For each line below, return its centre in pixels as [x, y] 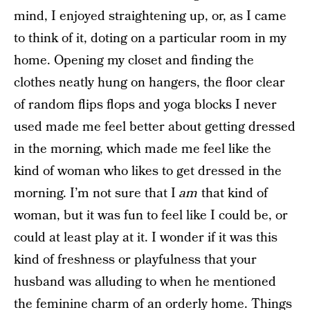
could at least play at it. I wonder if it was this [146, 238]
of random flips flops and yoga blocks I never [145, 105]
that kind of [233, 193]
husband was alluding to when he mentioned [145, 282]
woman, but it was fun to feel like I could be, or [151, 216]
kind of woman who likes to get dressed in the [148, 171]
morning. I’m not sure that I [97, 193]
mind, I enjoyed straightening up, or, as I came [150, 16]
